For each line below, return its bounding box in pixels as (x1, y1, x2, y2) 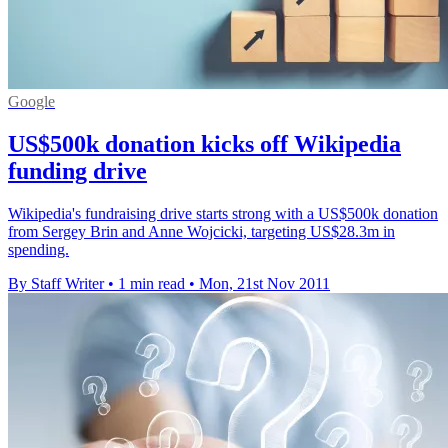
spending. (8, 241, 69, 259)
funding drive (8, 158, 147, 185)
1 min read (118, 275, 185, 293)
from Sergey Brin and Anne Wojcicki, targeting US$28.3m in (8, 223, 395, 241)
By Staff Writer (8, 275, 104, 293)
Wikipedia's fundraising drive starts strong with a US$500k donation (8, 205, 438, 223)
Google (8, 93, 55, 111)
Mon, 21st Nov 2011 (199, 275, 330, 293)
